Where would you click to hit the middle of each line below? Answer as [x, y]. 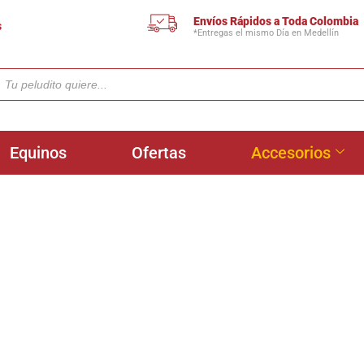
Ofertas [159, 153]
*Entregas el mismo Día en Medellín [266, 32]
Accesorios [291, 153]
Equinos [38, 153]
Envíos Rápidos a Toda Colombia [276, 21]
